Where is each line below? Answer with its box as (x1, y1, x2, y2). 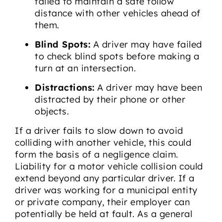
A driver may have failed (90, 39, 202, 51)
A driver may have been (94, 82, 202, 94)
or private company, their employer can (15, 196, 190, 208)
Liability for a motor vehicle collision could (15, 161, 203, 172)
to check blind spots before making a (35, 51, 199, 62)
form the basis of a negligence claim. (15, 149, 178, 161)
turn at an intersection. (35, 62, 136, 74)
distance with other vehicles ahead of (35, 7, 201, 19)
